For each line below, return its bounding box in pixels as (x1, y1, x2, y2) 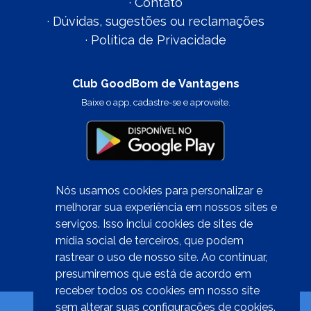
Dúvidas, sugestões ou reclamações (52, 14, 264, 29)
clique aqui (124, 247, 187, 262)
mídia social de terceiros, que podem (56, 234, 244, 248)
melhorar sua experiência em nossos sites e (56, 201, 277, 215)
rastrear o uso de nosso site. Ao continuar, (56, 251, 267, 264)
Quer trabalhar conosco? (92, 219, 219, 233)
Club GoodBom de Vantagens (72, 77, 239, 91)
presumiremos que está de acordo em (56, 267, 251, 281)
